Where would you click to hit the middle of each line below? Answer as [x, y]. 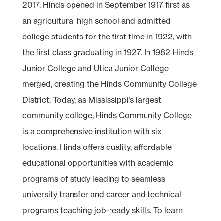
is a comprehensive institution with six [92, 131]
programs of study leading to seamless [93, 178]
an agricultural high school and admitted [96, 20]
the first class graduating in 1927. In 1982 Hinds [108, 52]
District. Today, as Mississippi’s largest [92, 99]
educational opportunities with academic [97, 163]
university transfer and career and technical [101, 194]
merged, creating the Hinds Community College [109, 84]
